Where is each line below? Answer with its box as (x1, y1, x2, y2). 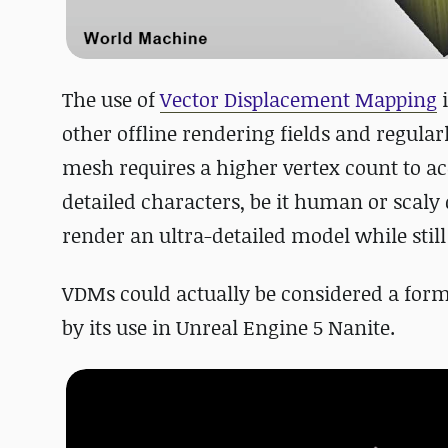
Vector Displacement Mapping (160, 86, 437, 113)
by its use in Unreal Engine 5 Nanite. (62, 314, 395, 341)
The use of (62, 86, 160, 113)
